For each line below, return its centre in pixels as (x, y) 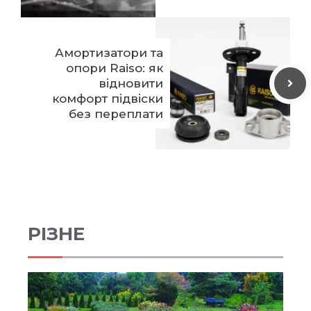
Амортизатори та (109, 52)
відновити (131, 83)
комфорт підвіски (108, 98)
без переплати (116, 114)
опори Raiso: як (115, 68)
